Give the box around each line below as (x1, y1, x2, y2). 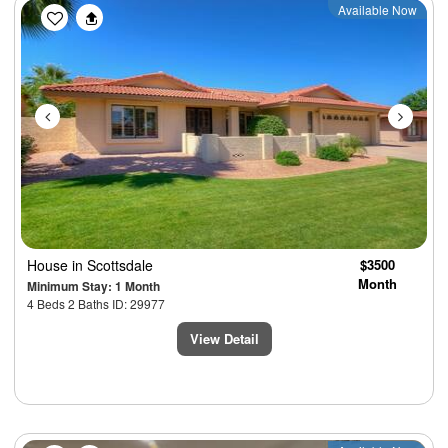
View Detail (189, 328, 259, 348)
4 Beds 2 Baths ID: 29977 (27, 294, 165, 312)
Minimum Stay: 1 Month (27, 276, 160, 295)
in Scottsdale (72, 254, 153, 275)
